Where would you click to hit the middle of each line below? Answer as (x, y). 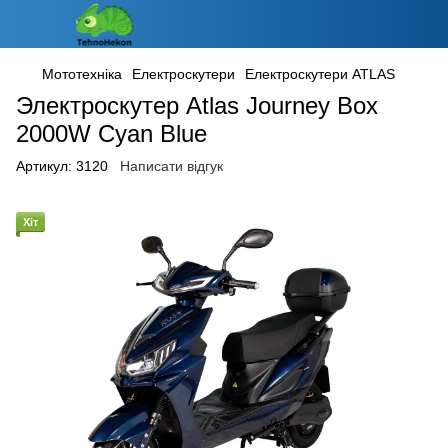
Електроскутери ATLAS (320, 74)
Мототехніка (82, 74)
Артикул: (44, 166)
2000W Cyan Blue (111, 133)
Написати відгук (171, 166)
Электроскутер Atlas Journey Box (197, 105)
